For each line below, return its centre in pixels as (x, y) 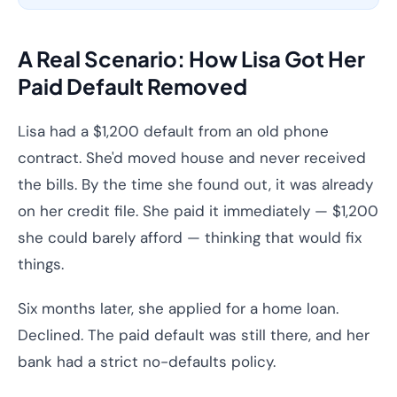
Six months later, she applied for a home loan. (178, 308)
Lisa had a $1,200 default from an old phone (173, 131)
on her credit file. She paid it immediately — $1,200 (198, 211)
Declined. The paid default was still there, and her (194, 335)
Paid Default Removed (132, 86)
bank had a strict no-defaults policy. (147, 362)
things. (41, 264)
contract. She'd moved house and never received (192, 158)
